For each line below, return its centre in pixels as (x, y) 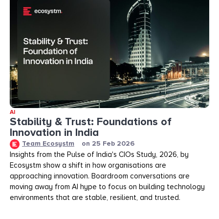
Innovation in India (54, 132)
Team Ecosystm (48, 143)
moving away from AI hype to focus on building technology (107, 186)
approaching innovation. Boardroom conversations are (100, 176)
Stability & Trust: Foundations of (91, 122)
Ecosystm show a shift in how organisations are (88, 165)
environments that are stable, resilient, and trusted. (95, 197)
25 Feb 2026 (113, 144)
